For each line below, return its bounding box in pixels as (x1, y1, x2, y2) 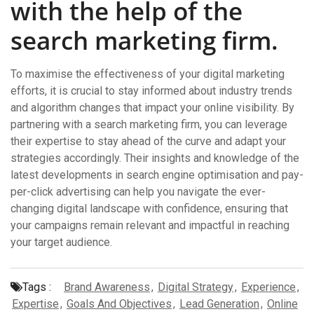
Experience (241, 280, 296, 294)
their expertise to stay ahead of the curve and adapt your (11, 135, 286, 148)
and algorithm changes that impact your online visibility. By (11, 101, 294, 114)
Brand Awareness (64, 280, 150, 294)
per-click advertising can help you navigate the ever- (11, 185, 266, 198)
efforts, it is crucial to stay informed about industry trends (11, 84, 292, 97)
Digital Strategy (158, 280, 233, 294)
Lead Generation (179, 297, 259, 310)
